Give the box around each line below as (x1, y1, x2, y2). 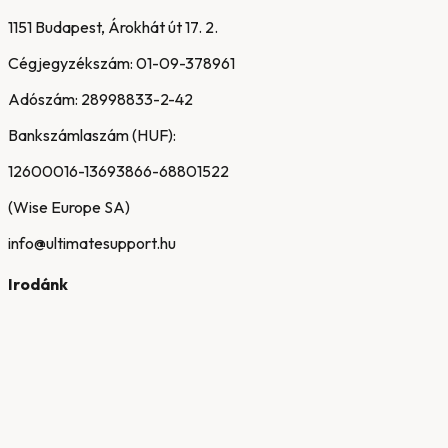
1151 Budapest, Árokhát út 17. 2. (8, 16, 218, 37)
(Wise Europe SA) (8, 196, 130, 217)
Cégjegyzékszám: (8, 52, 133, 73)
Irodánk (8, 273, 68, 294)
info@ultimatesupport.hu (8, 232, 176, 253)
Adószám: (8, 88, 78, 109)
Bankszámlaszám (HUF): (8, 124, 176, 145)
